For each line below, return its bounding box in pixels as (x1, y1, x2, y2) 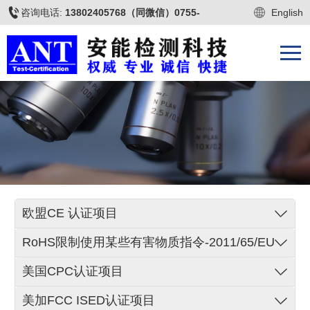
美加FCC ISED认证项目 (22, 293, 156, 307)
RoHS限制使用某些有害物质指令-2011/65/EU (22, 235, 275, 249)
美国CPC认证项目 (22, 264, 124, 278)
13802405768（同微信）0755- (65, 7, 200, 18)
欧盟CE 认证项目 (22, 206, 118, 220)
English (271, 7, 303, 18)
